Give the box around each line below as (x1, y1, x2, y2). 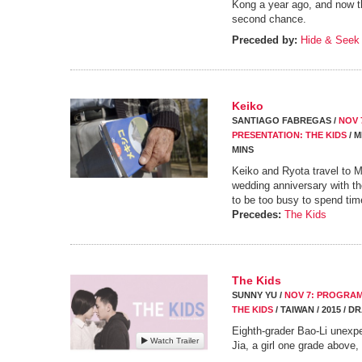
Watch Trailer (148, 336, 199, 346)
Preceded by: (232, 34, 297, 46)
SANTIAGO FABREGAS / (232, 116, 339, 125)
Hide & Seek (301, 34, 360, 46)
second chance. (232, 13, 306, 25)
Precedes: (232, 208, 281, 221)
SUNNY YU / (232, 290, 284, 300)
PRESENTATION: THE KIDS (232, 130, 347, 140)
